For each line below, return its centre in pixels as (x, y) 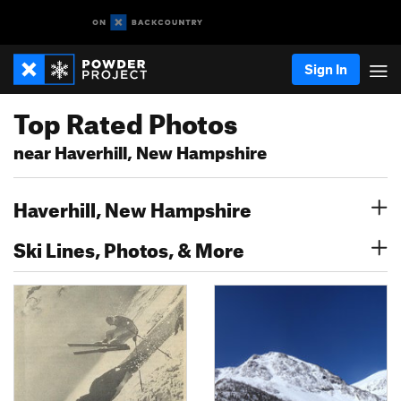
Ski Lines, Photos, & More (129, 247)
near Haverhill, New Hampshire (140, 150)
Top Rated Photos (125, 119)
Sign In (326, 69)
